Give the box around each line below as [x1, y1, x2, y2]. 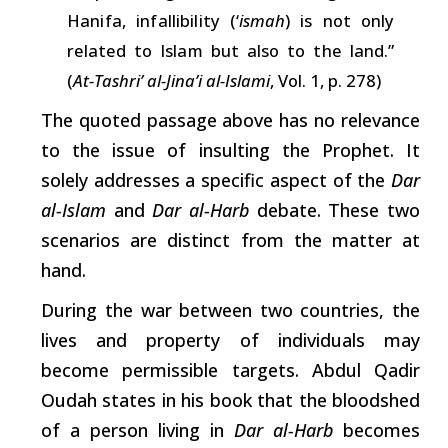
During [41, 297, 98, 322]
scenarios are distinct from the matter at [41, 227, 420, 252]
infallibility [136, 8, 220, 32]
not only [312, 8, 395, 32]
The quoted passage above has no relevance [41, 107, 420, 132]
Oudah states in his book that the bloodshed [41, 387, 420, 412]
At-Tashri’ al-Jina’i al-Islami [73, 68, 270, 92]
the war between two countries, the [97, 297, 420, 322]
